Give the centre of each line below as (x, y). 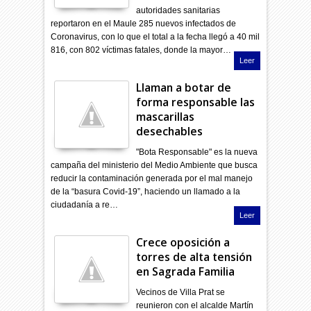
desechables (170, 131)
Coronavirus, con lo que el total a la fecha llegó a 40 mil (155, 36)
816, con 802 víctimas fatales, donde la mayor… (141, 50)
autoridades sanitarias (178, 10)
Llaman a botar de (184, 87)
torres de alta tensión (194, 257)
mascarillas (166, 116)
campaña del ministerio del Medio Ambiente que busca (154, 165)
